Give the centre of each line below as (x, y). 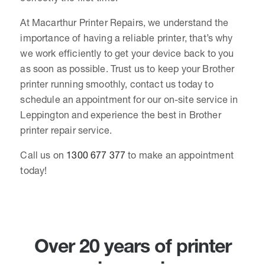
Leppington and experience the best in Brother (121, 114)
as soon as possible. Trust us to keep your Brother (127, 68)
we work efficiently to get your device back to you (127, 53)
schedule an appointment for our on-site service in (129, 99)
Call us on (43, 155)
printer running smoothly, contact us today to (117, 84)
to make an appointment (180, 155)
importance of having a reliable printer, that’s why (127, 38)
